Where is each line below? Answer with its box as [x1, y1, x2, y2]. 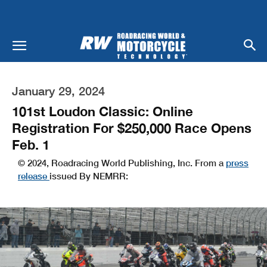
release [18, 170, 49, 181]
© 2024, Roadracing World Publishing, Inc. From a [18, 157, 226, 168]
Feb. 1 [12, 136, 49, 153]
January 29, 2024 [12, 83, 105, 98]
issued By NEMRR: [49, 170, 128, 181]
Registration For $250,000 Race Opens [12, 120, 252, 136]
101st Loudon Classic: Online [12, 103, 193, 119]
